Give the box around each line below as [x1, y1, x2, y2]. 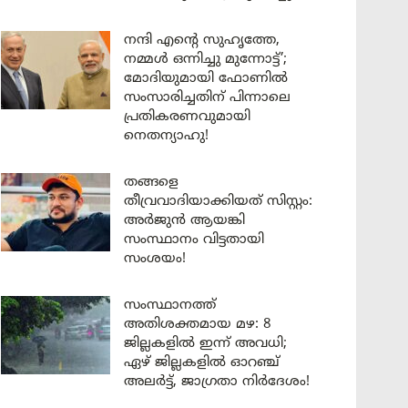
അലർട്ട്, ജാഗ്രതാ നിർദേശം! [124, 373, 310, 391]
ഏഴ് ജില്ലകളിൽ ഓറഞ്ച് [124, 354, 280, 372]
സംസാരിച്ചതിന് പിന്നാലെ [124, 89, 291, 107]
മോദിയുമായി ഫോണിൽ [124, 70, 288, 87]
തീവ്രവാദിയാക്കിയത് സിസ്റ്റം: [124, 193, 312, 210]
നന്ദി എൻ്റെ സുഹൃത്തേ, [124, 32, 280, 49]
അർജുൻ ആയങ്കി [124, 212, 245, 229]
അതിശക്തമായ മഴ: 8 [124, 316, 271, 333]
